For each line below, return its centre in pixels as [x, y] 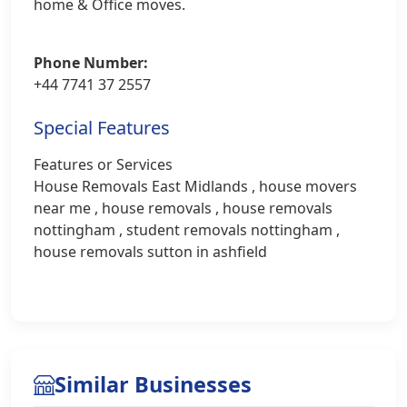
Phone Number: [91, 63]
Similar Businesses [153, 384]
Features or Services [103, 164]
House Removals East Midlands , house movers [195, 186]
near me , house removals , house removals [183, 208]
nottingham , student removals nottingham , [187, 230]
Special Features [102, 128]
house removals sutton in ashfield [150, 252]
